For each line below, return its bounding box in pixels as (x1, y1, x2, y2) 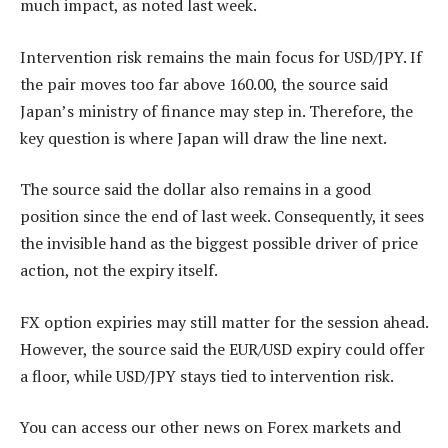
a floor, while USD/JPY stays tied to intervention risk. (20, 364, 394, 387)
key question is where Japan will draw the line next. (20, 126, 387, 149)
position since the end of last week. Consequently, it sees (20, 205, 424, 228)
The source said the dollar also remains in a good (20, 178, 371, 201)
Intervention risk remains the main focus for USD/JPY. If (20, 45, 422, 68)
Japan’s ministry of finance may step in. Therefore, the (20, 99, 413, 122)
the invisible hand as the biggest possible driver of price (20, 232, 418, 255)
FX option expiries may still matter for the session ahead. (20, 310, 428, 333)
